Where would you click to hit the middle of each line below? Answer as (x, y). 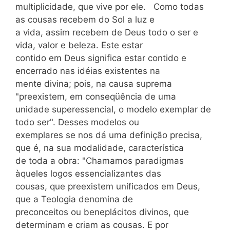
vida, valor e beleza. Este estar (79, 45)
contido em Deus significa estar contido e (101, 58)
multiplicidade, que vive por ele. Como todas (110, 7)
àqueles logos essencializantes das (88, 174)
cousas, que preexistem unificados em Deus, (108, 186)
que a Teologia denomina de (74, 199)
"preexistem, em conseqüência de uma (96, 97)
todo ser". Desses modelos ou (77, 122)
